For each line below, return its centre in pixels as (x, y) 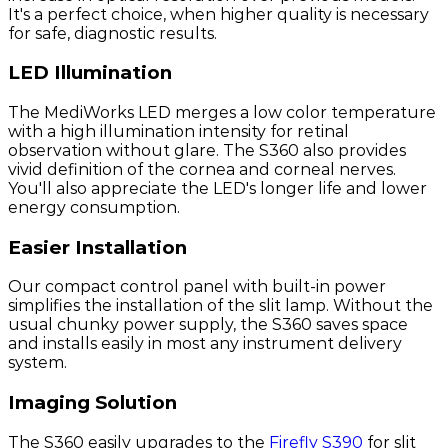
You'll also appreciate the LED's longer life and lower (217, 188)
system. (37, 363)
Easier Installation (97, 247)
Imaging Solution (92, 403)
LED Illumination (90, 73)
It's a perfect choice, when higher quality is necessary (218, 14)
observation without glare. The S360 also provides (207, 150)
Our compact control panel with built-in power (197, 287)
